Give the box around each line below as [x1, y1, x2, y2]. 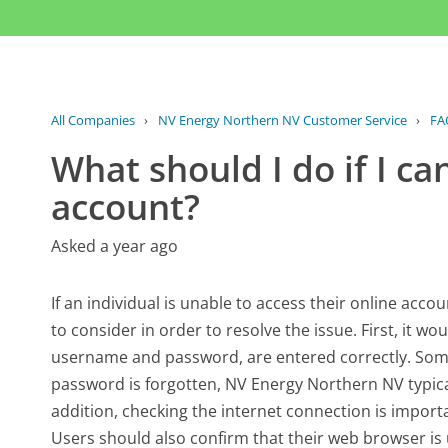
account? [51, 182, 201, 231]
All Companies [51, 110, 136, 129]
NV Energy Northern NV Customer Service [157, 110, 407, 129]
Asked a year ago [51, 234, 179, 257]
